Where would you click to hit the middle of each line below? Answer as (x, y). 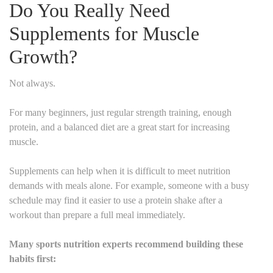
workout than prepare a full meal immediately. (97, 214)
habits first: (33, 258)
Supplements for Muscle (104, 33)
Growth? (43, 56)
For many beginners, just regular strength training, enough (120, 112)
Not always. (32, 83)
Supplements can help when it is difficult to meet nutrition (120, 171)
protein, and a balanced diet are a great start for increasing (119, 127)
